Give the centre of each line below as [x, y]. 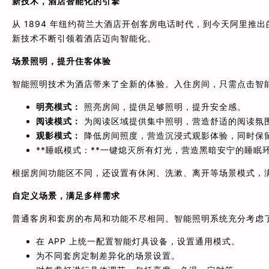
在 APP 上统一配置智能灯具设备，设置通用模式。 [138, 241]
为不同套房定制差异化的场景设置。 [108, 256]
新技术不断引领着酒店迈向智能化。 [84, 38]
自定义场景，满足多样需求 [66, 196]
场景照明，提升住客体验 [62, 61]
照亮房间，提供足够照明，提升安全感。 [164, 107]
